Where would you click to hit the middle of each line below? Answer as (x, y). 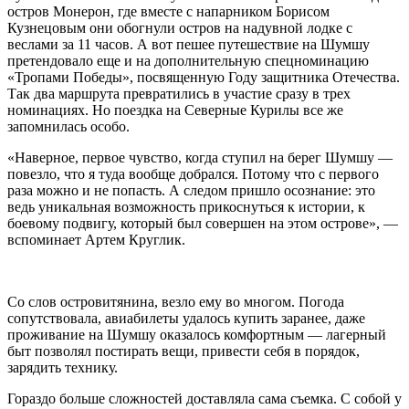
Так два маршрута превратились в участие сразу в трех (179, 94)
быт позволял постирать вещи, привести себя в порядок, (184, 351)
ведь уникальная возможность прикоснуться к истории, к (186, 207)
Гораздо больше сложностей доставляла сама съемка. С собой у (204, 399)
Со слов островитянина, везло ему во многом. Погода (176, 302)
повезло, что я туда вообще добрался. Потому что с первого (193, 174)
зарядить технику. (63, 368)
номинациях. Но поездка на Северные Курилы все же (175, 110)
